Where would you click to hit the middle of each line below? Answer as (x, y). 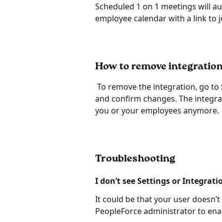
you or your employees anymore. (157, 111)
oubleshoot (133, 159)
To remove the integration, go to (158, 87)
